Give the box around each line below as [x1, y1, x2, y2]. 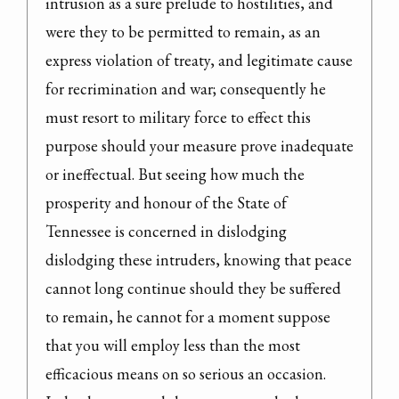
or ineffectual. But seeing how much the [45, 163, 305, 184]
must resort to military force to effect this [45, 106, 311, 127]
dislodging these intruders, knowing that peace [45, 248, 352, 270]
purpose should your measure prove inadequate [45, 134, 354, 156]
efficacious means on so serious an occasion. [45, 362, 326, 384]
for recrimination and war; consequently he [45, 77, 326, 99]
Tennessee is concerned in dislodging [45, 220, 287, 241]
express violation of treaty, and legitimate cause [45, 49, 353, 70]
